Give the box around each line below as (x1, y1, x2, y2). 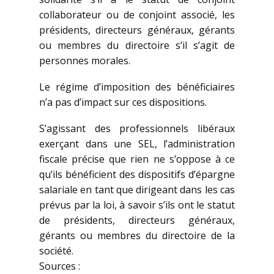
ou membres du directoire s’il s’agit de (39, 39, 235, 53)
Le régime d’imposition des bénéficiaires (39, 80, 235, 94)
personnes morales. (39, 54, 130, 68)
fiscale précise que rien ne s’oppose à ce (39, 152, 235, 166)
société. (39, 244, 73, 258)
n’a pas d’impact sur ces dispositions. (39, 95, 207, 109)
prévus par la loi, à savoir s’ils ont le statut (39, 198, 235, 212)
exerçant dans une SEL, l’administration (39, 137, 235, 151)
